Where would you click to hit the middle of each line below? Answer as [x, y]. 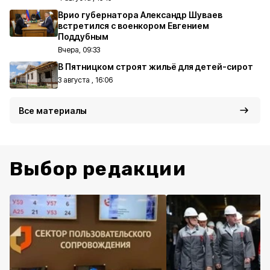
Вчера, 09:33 [79, 50]
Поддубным [83, 36]
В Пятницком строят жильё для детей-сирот [155, 67]
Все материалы [53, 111]
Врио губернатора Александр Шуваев [140, 15]
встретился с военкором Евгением [133, 26]
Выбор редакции [98, 169]
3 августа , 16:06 [85, 80]
